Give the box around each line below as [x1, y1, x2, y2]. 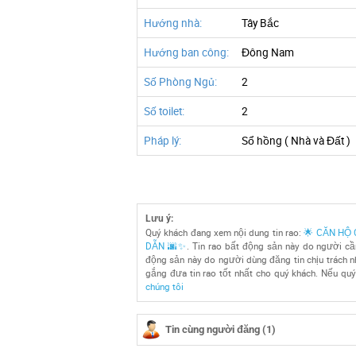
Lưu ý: [145, 213, 173, 224]
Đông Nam [242, 45, 294, 60]
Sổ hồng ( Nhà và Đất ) [242, 133, 350, 148]
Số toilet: [144, 104, 184, 118]
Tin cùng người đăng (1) [165, 323, 276, 335]
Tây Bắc [242, 16, 279, 30]
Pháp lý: [144, 133, 181, 148]
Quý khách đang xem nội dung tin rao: [145, 226, 304, 238]
